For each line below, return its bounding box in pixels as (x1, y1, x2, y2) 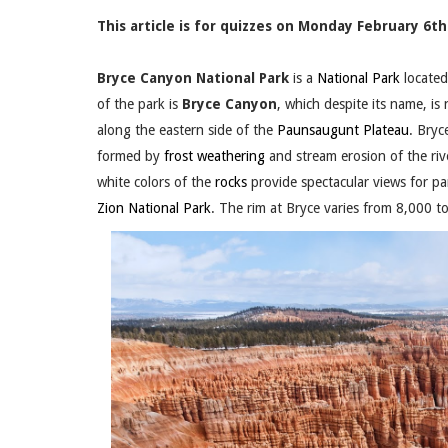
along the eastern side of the (97, 122, 277, 139)
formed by (97, 148, 164, 165)
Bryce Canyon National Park (97, 70, 289, 87)
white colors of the (97, 174, 215, 191)
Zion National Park (97, 200, 211, 217)
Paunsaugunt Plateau (277, 122, 409, 139)
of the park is (97, 96, 182, 113)
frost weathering (164, 148, 265, 165)
